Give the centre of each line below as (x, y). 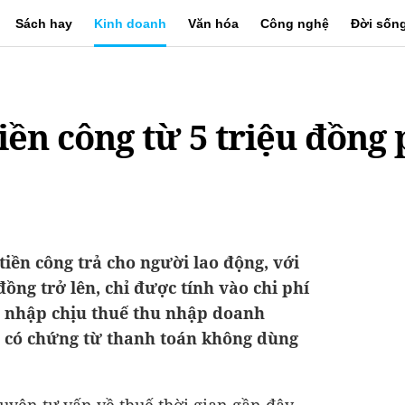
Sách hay (44, 24)
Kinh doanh (130, 24)
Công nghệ (295, 24)
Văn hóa (213, 24)
